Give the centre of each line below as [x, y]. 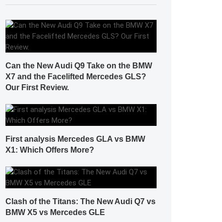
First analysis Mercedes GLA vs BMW [75, 139]
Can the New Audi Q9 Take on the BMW [79, 66]
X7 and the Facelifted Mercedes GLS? [76, 77]
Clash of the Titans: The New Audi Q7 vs [81, 201]
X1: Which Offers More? [50, 150]
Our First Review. [37, 87]
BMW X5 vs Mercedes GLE [55, 212]
